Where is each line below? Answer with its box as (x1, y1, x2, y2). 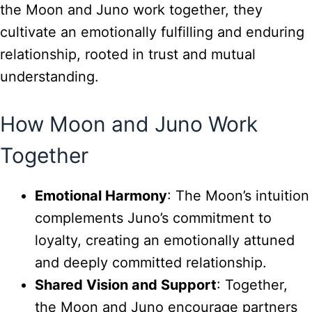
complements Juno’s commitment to (35, 209, 272, 226)
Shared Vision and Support (35, 276, 217, 293)
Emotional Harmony (35, 187, 167, 204)
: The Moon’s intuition (167, 187, 309, 204)
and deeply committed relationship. (35, 253, 267, 271)
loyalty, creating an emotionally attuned (35, 231, 295, 249)
